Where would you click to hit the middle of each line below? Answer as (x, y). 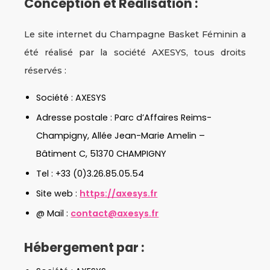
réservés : (46, 71)
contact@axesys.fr (115, 213)
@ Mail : (54, 213)
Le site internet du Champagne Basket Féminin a (135, 34)
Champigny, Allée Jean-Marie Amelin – (121, 136)
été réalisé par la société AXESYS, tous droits (135, 52)
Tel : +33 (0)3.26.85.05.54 (90, 174)
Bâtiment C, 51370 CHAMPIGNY (102, 154)
